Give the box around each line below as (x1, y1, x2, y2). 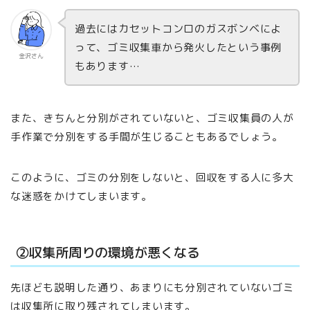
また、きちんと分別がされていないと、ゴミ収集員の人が (10, 110, 294, 125)
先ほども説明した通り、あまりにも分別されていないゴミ (10, 280, 294, 295)
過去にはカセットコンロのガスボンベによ (74, 21, 282, 37)
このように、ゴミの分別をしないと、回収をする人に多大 (10, 170, 294, 185)
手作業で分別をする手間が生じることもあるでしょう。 (10, 129, 283, 144)
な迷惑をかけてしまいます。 (10, 188, 152, 203)
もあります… (74, 59, 140, 74)
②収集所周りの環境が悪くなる (16, 243, 200, 262)
